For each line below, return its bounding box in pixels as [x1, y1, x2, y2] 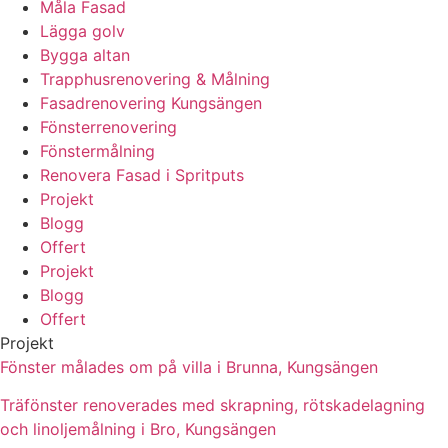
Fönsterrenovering [40, 116, 177, 137]
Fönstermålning [40, 140, 155, 161]
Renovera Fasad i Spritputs [40, 164, 244, 185]
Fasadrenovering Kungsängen [40, 92, 262, 113]
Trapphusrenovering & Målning [40, 68, 270, 89]
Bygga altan [40, 44, 130, 65]
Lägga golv [40, 20, 125, 41]
